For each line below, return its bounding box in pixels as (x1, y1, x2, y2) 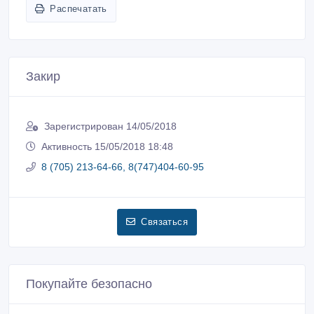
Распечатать (50, 3, 107, 14)
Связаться (141, 216, 188, 227)
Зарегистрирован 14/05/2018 (44, 120, 177, 132)
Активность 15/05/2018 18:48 (41, 140, 173, 152)
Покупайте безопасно (26, 276, 152, 291)
